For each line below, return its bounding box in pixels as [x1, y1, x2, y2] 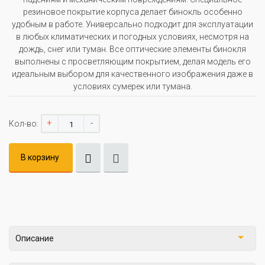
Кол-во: [9, 119, 38, 129]
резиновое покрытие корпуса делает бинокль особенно [22, 7, 243, 17]
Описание [15, 234, 54, 244]
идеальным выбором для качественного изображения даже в [12, 69, 253, 79]
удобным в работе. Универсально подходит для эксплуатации [12, 20, 253, 30]
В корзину [21, 153, 59, 163]
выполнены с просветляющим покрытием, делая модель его [14, 57, 251, 67]
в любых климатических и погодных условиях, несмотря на [16, 32, 249, 42]
